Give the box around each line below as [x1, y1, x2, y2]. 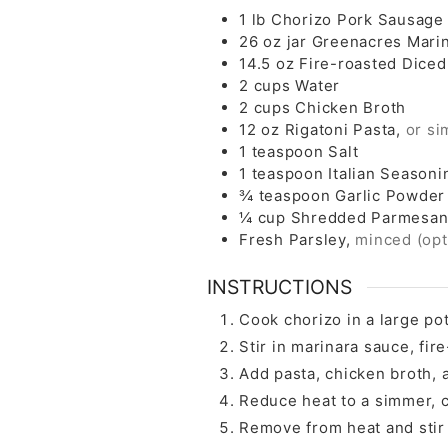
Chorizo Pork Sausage [270, 10, 444, 30]
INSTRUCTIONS [207, 274, 352, 299]
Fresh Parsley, [239, 230, 351, 250]
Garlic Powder [335, 186, 445, 206]
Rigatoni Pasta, [284, 120, 401, 140]
